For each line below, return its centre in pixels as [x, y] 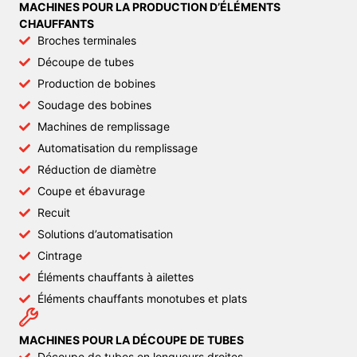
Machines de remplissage [103, 127]
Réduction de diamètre [96, 170]
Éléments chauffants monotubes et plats [142, 299]
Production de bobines [96, 84]
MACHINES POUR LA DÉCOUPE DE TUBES [131, 340]
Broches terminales [86, 41]
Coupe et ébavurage [91, 191]
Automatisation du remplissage [117, 148]
